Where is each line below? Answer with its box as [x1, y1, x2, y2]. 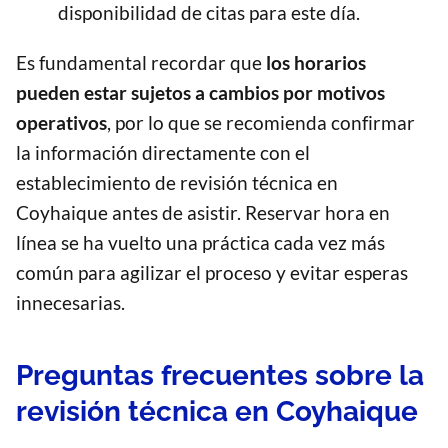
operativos [16, 111, 107, 135]
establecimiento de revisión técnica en [16, 171, 338, 195]
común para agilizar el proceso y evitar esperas [16, 261, 408, 285]
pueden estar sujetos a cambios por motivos [16, 81, 385, 105]
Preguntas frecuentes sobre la [16, 359, 424, 393]
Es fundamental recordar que [16, 51, 266, 75]
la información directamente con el [16, 141, 310, 165]
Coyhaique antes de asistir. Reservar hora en [16, 201, 390, 225]
